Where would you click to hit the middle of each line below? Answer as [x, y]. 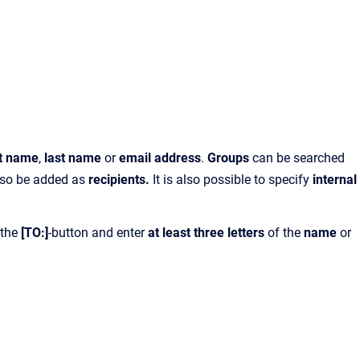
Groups [230, 158]
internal [335, 180]
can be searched [299, 158]
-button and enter [98, 233]
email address [160, 158]
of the [286, 233]
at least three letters [208, 233]
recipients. [121, 180]
